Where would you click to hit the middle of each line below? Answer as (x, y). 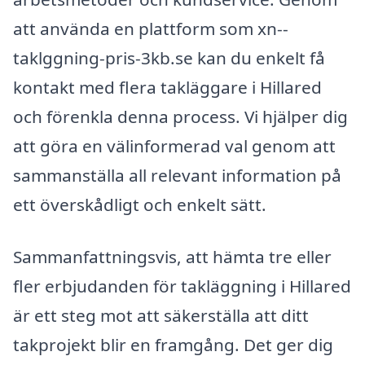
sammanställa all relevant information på (177, 175)
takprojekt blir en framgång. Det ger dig (173, 344)
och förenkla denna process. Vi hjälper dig (180, 116)
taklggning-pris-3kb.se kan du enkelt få (169, 57)
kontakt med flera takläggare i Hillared (167, 87)
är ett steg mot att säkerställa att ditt (161, 315)
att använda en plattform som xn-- (151, 28)
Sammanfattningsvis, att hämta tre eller (172, 256)
